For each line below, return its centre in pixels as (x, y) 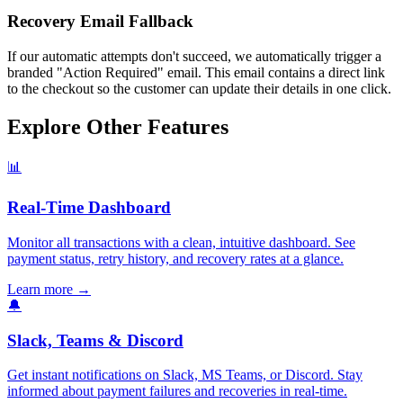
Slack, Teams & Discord (95, 340)
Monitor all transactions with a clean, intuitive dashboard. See (181, 242)
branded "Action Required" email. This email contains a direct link (196, 72)
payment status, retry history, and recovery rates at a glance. (175, 258)
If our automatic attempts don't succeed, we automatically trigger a (194, 56)
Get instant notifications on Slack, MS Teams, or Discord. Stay (185, 375)
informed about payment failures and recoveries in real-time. (177, 391)
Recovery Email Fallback (100, 21)
